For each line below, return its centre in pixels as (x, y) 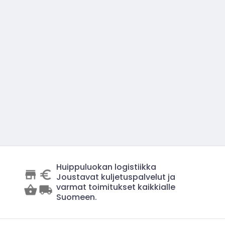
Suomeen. (77, 197)
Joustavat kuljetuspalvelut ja (116, 177)
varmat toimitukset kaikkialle (116, 187)
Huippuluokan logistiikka (106, 167)
